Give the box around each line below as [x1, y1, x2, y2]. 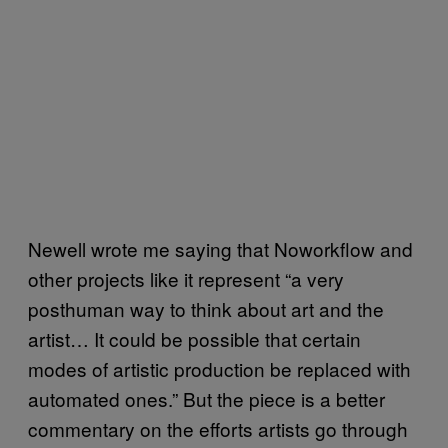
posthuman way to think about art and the [28, 294, 384, 322]
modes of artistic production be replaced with [28, 354, 411, 382]
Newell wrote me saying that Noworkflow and [28, 234, 413, 262]
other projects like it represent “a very [28, 264, 344, 292]
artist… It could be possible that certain [28, 324, 361, 352]
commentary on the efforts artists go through [28, 414, 408, 442]
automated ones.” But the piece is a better [28, 384, 385, 412]
